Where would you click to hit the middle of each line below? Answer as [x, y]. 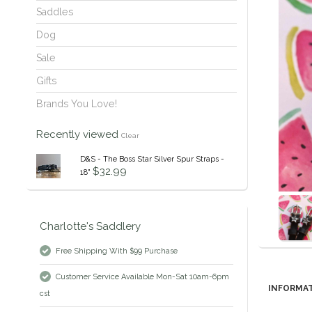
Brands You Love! [77, 104]
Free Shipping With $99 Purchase [117, 251]
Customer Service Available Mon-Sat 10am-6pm [142, 277]
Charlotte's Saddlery [90, 227]
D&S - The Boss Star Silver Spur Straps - [152, 159]
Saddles [55, 12]
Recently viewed [79, 135]
